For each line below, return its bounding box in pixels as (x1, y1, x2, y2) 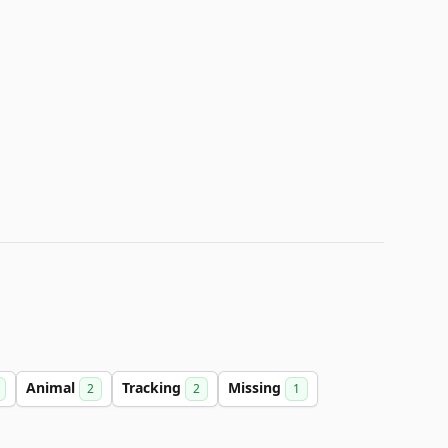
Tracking (122, 378, 185, 397)
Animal (26, 378, 79, 397)
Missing (228, 378, 285, 397)
